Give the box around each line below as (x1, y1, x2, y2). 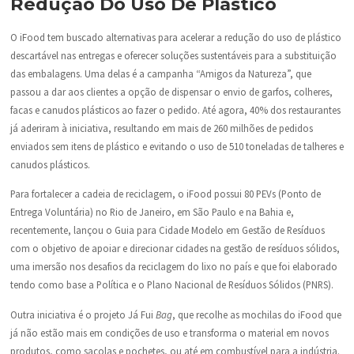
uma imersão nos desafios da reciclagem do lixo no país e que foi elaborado (9, 260, 337, 273)
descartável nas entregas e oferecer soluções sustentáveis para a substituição (9, 49, 337, 62)
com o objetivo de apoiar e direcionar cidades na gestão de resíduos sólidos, (9, 242, 340, 255)
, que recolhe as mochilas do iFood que (171, 307, 341, 321)
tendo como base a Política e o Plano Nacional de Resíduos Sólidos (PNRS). (9, 278, 333, 292)
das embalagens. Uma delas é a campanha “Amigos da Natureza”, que (9, 67, 311, 81)
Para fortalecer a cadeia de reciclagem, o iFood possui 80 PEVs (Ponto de (9, 187, 321, 201)
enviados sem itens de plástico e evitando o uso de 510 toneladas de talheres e (9, 140, 344, 153)
